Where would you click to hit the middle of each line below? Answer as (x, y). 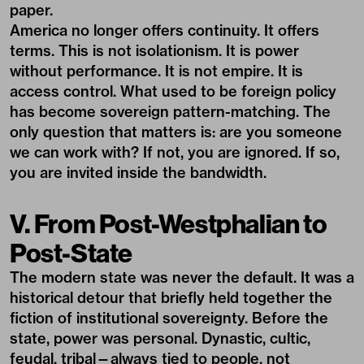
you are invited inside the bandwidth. (138, 173)
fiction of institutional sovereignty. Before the (169, 318)
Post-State (71, 253)
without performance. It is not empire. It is (156, 71)
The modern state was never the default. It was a (182, 277)
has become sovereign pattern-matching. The (170, 112)
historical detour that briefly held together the (171, 298)
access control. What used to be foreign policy (173, 91)
